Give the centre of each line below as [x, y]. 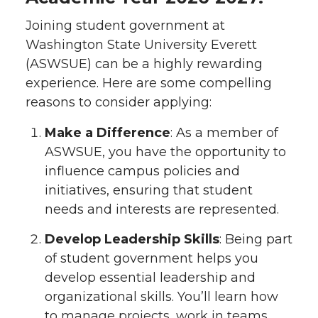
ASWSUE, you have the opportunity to [165, 152]
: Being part [256, 240]
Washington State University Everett [141, 44]
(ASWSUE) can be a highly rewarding [144, 64]
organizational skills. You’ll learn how [161, 297]
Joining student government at [125, 25]
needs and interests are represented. [162, 209]
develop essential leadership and [150, 278]
